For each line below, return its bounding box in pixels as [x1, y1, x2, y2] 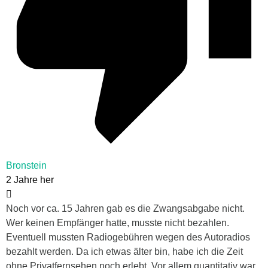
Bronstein [6, 160, 47, 171]
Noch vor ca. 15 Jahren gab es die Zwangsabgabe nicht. [6, 203, 245, 214]
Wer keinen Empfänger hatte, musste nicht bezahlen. [6, 218, 229, 229]
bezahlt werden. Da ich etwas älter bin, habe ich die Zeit [6, 246, 243, 257]
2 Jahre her [6, 175, 54, 185]
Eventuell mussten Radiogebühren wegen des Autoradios [6, 232, 250, 243]
